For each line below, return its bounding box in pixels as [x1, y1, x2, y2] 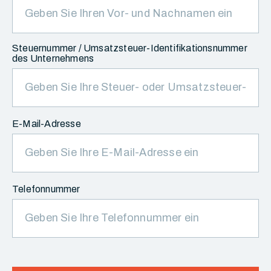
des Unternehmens [12, 53, 94, 64]
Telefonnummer [12, 184, 80, 194]
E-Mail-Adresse [12, 119, 81, 129]
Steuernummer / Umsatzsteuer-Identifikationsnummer [12, 43, 247, 53]
